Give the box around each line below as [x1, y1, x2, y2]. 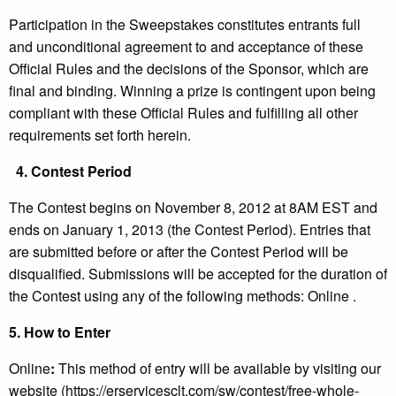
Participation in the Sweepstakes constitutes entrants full [9, 14, 361, 35]
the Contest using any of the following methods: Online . [9, 286, 356, 307]
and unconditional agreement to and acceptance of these [9, 36, 363, 57]
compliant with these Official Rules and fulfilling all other [9, 103, 358, 124]
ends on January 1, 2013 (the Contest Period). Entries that [9, 219, 370, 240]
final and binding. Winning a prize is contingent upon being [9, 80, 376, 102]
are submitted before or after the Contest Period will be [9, 241, 348, 263]
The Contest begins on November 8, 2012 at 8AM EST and [9, 197, 377, 218]
